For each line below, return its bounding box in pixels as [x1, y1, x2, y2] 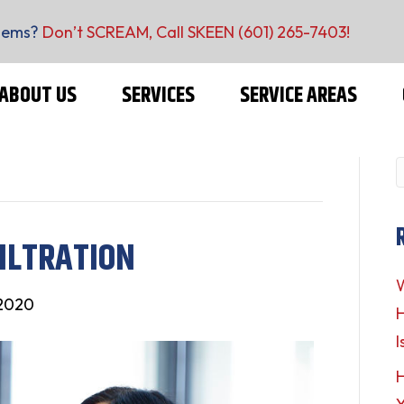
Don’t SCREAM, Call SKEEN [41, 21, 238, 42]
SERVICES [121, 78, 195, 112]
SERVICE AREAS [239, 78, 357, 112]
